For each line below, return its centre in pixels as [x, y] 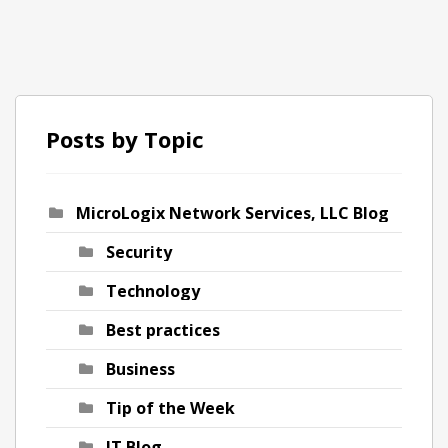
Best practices [163, 330]
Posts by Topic [125, 139]
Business [140, 369]
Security [139, 252]
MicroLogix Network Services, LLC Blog [232, 213]
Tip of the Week [170, 408]
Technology [153, 291]
